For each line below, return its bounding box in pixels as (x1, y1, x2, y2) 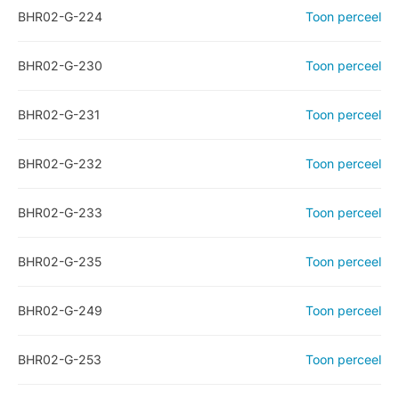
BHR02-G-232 (18, 156, 102, 171)
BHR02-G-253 (18, 352, 102, 367)
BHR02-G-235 (18, 254, 102, 269)
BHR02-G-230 (18, 58, 102, 73)
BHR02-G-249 (18, 303, 102, 318)
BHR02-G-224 (18, 9, 102, 24)
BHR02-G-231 (18, 107, 100, 122)
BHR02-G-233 (18, 205, 102, 220)
